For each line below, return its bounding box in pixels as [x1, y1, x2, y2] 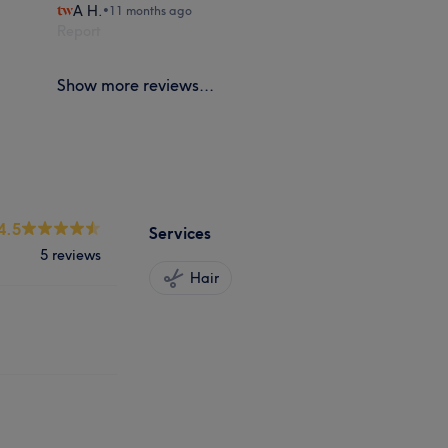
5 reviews [40, 245, 101, 264]
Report [57, 21, 102, 40]
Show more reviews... [57, 74, 215, 95]
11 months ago [109, 2, 193, 18]
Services [149, 222, 211, 243]
